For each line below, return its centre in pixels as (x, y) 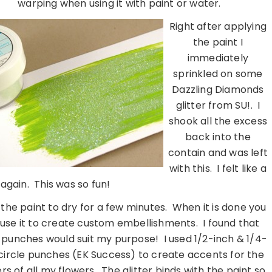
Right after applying (218, 27)
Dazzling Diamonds (218, 90)
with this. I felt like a (218, 169)
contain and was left (218, 153)
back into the (218, 137)
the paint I (218, 42)
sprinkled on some (218, 74)
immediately (218, 58)
